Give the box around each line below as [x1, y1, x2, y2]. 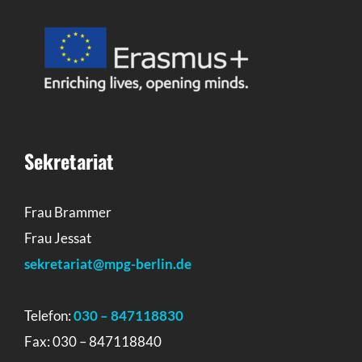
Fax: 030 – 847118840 [24, 332, 162, 350]
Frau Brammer [24, 203, 112, 221]
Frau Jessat [24, 229, 91, 246]
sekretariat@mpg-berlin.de [24, 255, 192, 272]
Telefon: [24, 306, 74, 324]
